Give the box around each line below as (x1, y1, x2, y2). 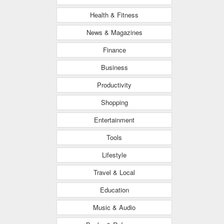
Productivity (97, 79, 131, 89)
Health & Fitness (90, 9, 138, 19)
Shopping (100, 97, 128, 107)
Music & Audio (93, 202, 135, 212)
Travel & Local (93, 167, 135, 177)
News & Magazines (86, 27, 142, 37)
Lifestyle (102, 149, 126, 159)
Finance (102, 44, 126, 54)
